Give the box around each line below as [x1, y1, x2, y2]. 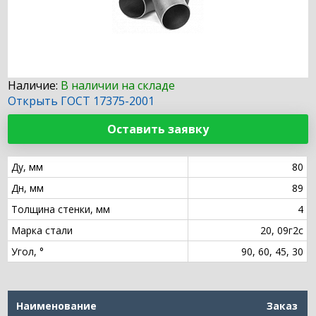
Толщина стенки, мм [11, 202, 111, 217]
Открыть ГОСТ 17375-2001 [8, 93, 155, 109]
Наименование [16, 299, 97, 313]
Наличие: [8, 78, 59, 94]
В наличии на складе [61, 78, 176, 94]
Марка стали [11, 224, 73, 238]
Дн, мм [11, 181, 44, 195]
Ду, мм [11, 160, 44, 174]
